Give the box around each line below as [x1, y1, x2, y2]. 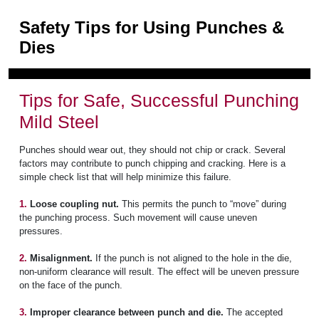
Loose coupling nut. [30, 199, 119, 209]
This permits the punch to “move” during [119, 199, 286, 209]
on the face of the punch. [19, 280, 122, 291]
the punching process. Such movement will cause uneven [19, 212, 257, 223]
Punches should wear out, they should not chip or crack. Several [19, 145, 286, 155]
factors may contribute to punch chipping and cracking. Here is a [19, 158, 286, 169]
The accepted [224, 307, 283, 318]
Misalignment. [30, 253, 93, 263]
